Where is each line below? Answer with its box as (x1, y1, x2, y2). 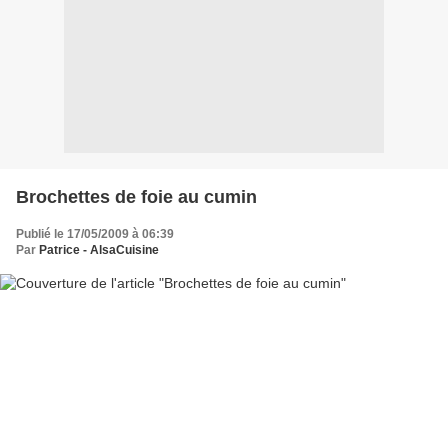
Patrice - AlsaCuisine (39, 242, 159, 257)
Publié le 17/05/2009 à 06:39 (16, 226, 174, 241)
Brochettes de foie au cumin (16, 186, 257, 207)
